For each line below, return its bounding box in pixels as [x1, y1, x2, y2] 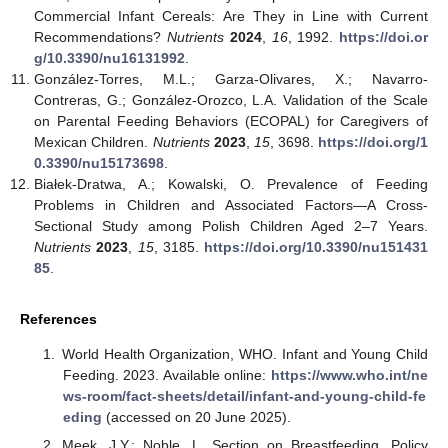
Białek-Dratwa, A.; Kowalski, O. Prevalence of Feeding [34, 176, 428, 193]
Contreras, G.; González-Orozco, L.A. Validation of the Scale [34, 92, 428, 109]
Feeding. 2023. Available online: [62, 366, 271, 383]
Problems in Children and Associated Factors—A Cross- [34, 197, 428, 214]
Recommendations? [34, 29, 168, 46]
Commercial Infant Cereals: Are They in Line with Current [34, 8, 428, 25]
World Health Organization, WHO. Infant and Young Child [62, 345, 428, 362]
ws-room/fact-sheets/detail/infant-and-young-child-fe [62, 387, 426, 404]
